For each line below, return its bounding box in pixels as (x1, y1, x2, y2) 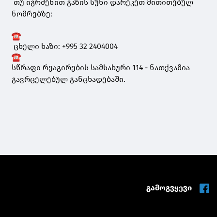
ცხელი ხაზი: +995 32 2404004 (12, 42, 118, 51)
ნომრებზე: (12, 9, 52, 19)
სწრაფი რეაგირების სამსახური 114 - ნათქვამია (12, 62, 190, 72)
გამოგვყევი (146, 183, 194, 192)
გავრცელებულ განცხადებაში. (12, 74, 127, 84)
